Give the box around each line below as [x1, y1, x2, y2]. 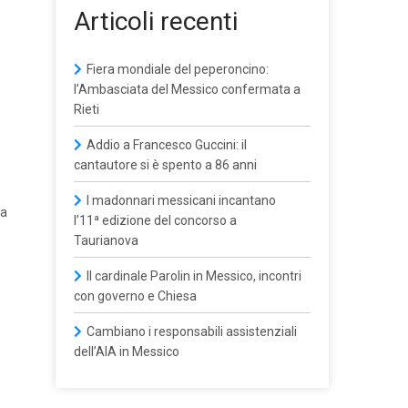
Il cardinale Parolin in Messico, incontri [87, 269, 301, 283]
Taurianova [74, 233, 138, 248]
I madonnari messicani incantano [87, 193, 276, 208]
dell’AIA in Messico [74, 344, 179, 359]
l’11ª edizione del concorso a [74, 213, 237, 228]
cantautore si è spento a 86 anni [74, 158, 257, 172]
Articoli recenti [74, 6, 238, 36]
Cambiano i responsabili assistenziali [87, 324, 297, 339]
